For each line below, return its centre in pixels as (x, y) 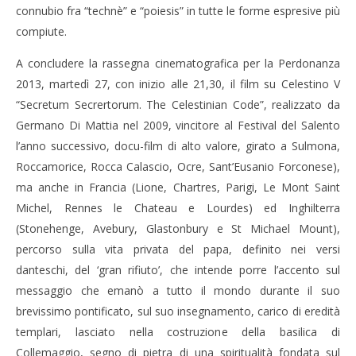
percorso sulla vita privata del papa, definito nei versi (178, 249)
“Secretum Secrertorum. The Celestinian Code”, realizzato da (178, 104)
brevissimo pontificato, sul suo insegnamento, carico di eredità (178, 311)
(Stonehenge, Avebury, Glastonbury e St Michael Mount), (178, 228)
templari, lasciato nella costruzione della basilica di (178, 331)
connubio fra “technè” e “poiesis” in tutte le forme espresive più (178, 10)
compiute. (41, 31)
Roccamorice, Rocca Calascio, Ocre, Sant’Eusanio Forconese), (178, 166)
